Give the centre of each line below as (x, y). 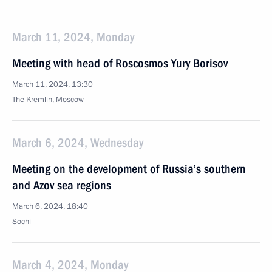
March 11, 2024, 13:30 (53, 84)
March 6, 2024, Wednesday (78, 143)
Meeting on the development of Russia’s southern (129, 169)
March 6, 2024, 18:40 (50, 206)
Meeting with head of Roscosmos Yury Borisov (120, 63)
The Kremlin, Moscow (48, 100)
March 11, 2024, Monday (73, 37)
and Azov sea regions (62, 185)
